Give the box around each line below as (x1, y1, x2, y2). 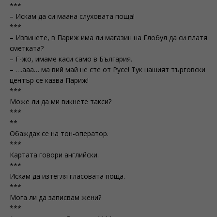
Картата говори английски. (10, 150, 99, 159)
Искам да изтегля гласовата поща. (10, 171, 125, 181)
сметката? (10, 44, 44, 53)
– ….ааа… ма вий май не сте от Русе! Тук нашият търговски (10, 65, 205, 74)
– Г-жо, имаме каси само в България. (10, 54, 132, 63)
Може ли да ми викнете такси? (10, 97, 111, 106)
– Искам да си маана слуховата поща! (10, 12, 135, 21)
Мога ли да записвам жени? (10, 193, 101, 202)
